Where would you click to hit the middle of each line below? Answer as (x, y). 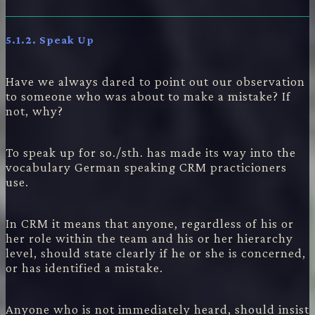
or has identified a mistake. (84, 268)
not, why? (34, 111)
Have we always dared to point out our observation (155, 82)
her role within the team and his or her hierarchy (149, 238)
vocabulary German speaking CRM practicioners (146, 167)
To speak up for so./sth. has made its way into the (151, 153)
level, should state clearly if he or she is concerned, (156, 253)
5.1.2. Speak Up (50, 40)
